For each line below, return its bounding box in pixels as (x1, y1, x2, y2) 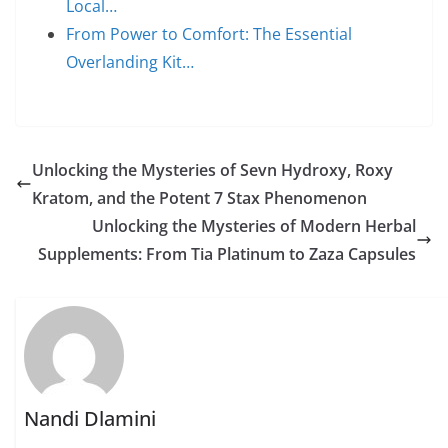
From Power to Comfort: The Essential (66, 23, 352, 45)
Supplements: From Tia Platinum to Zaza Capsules (38, 243, 416, 265)
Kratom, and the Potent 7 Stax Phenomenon (32, 187, 367, 209)
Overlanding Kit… (66, 51, 194, 73)
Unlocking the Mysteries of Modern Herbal (92, 215, 416, 237)
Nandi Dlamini (24, 405, 157, 433)
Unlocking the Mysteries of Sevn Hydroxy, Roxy (32, 159, 393, 181)
